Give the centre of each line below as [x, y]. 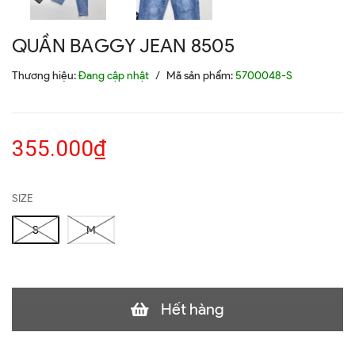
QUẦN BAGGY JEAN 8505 [123, 46]
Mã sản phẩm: [201, 76]
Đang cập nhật [114, 76]
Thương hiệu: [45, 76]
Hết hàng [193, 309]
